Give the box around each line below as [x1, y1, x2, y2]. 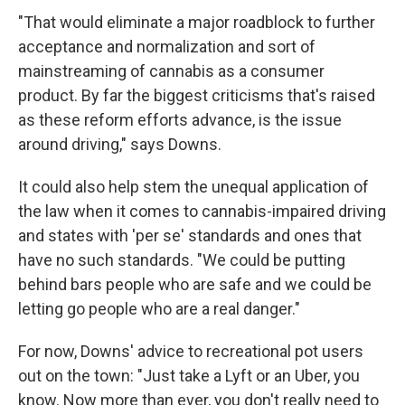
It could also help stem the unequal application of [18, 177, 369, 196]
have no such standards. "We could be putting [18, 250, 345, 269]
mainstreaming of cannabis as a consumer [18, 61, 325, 80]
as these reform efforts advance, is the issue [18, 110, 342, 129]
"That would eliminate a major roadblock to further [18, 13, 375, 32]
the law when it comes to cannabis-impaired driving [18, 202, 386, 221]
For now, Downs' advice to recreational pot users [18, 342, 363, 361]
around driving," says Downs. [18, 135, 221, 154]
